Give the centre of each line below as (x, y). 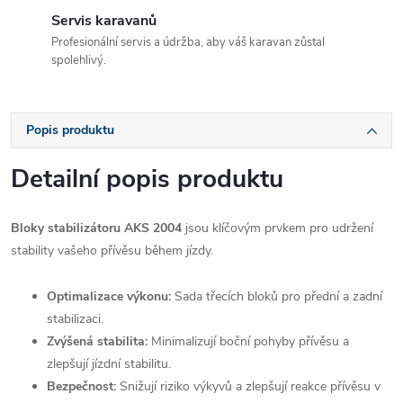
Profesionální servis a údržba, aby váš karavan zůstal (188, 42)
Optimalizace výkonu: (109, 296)
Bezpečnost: (81, 386)
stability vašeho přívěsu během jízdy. (112, 250)
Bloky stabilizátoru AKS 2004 (96, 228)
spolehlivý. (79, 60)
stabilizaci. (75, 318)
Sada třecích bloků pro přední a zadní (277, 296)
